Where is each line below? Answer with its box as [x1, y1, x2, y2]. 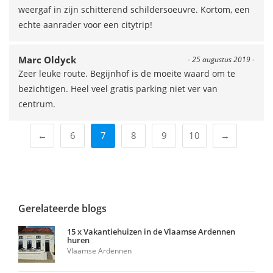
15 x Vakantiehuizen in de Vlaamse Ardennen [67, 226, 235, 237]
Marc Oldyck [18, 54, 76, 66]
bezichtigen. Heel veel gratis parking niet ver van [18, 83, 218, 94]
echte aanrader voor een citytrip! [18, 19, 152, 30]
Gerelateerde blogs [18, 202, 107, 215]
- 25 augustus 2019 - [188, 54, 255, 65]
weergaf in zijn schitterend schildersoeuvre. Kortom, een [18, 4, 250, 15]
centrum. [18, 98, 55, 110]
